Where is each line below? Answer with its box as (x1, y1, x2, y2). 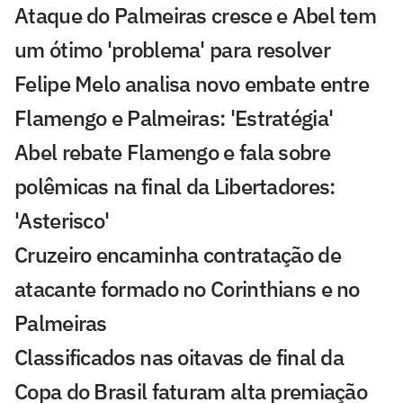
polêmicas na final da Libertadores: (14, 172, 336, 201)
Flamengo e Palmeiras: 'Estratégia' (14, 103, 334, 133)
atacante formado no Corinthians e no (14, 274, 360, 304)
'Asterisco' (14, 206, 110, 236)
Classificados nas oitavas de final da (14, 343, 345, 372)
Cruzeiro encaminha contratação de (14, 240, 341, 270)
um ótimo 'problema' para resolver (14, 35, 330, 65)
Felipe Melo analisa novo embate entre (14, 69, 370, 99)
